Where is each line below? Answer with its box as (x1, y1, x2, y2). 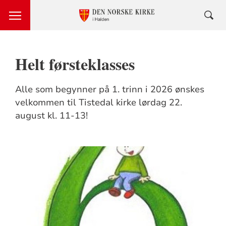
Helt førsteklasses (15, 52, 135, 76)
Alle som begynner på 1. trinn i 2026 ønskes (15, 83, 204, 95)
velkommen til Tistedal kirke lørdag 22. (15, 96, 182, 108)
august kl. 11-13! (15, 109, 88, 122)
